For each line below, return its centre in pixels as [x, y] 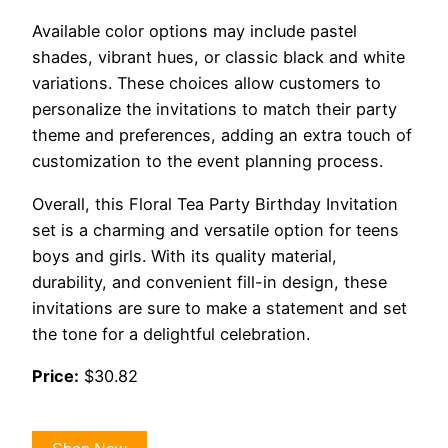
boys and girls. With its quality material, [184, 255]
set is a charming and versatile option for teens [215, 229]
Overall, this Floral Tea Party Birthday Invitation [215, 203]
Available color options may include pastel [194, 31]
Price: [55, 375]
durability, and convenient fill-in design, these [209, 281]
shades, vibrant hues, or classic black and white [218, 57]
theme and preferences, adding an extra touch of [222, 135]
